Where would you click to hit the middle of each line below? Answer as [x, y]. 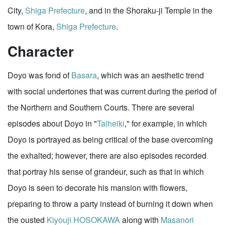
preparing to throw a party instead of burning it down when [110, 204]
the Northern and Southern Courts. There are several [101, 107]
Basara [84, 75]
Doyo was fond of [39, 75]
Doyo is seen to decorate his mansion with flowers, [97, 188]
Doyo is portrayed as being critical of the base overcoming [110, 139]
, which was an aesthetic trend [150, 75]
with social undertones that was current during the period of [112, 91]
